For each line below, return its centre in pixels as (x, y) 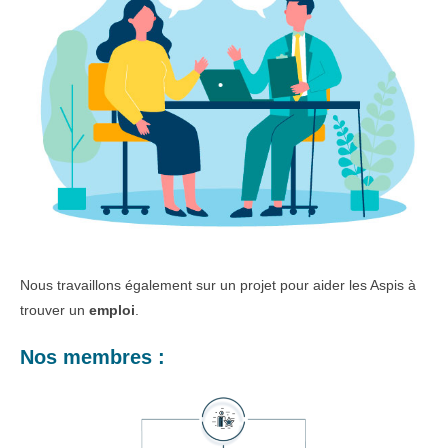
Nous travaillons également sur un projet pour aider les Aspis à (218, 284)
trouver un (54, 309)
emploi (112, 309)
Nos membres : (92, 356)
